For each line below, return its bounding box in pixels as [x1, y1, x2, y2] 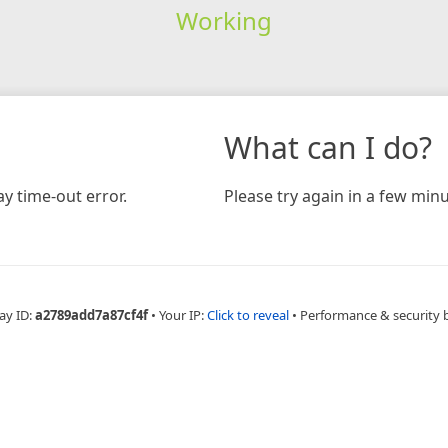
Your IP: [158, 305, 207, 324]
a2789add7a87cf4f [34, 305, 148, 324]
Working [175, 3, 272, 37]
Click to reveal [206, 305, 289, 324]
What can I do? [224, 126, 432, 168]
